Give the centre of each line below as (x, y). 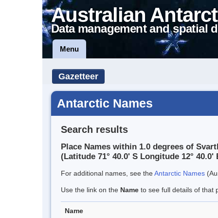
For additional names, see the (108, 173)
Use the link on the (91, 190)
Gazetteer (78, 76)
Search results (94, 129)
